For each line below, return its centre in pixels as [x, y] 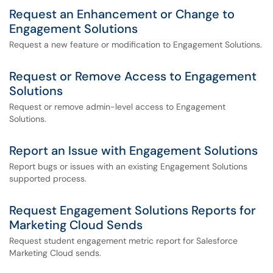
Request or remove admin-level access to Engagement [117, 107]
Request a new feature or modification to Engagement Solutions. [136, 44]
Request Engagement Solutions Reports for [133, 210]
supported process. [48, 179]
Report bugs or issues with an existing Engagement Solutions [128, 166]
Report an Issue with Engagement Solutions [133, 151]
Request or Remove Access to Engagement [133, 76]
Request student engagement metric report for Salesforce [123, 241]
